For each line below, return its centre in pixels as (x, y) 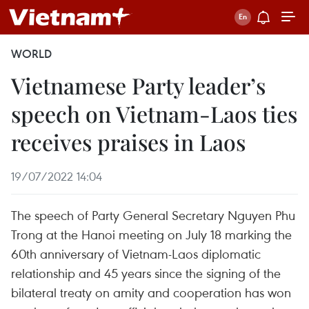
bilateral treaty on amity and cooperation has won (151, 292)
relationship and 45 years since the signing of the (146, 273)
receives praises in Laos (128, 142)
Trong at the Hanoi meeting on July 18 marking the (151, 234)
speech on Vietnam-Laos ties (154, 113)
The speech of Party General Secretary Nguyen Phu (153, 215)
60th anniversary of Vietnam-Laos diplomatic (136, 253)
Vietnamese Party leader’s (138, 85)
